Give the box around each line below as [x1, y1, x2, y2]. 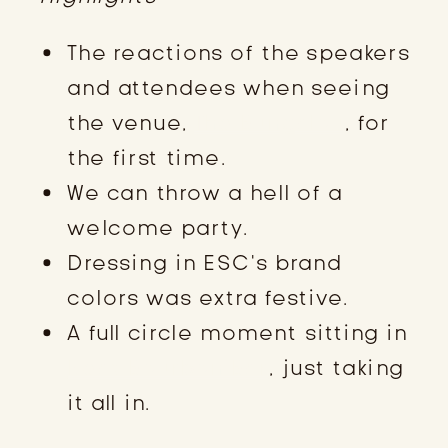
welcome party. [67, 214, 249, 243]
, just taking [268, 354, 405, 383]
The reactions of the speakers [67, 39, 410, 68]
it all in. [67, 389, 151, 418]
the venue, [67, 109, 194, 138]
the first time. [67, 144, 226, 173]
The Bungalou [193, 109, 345, 138]
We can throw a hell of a [67, 179, 343, 208]
